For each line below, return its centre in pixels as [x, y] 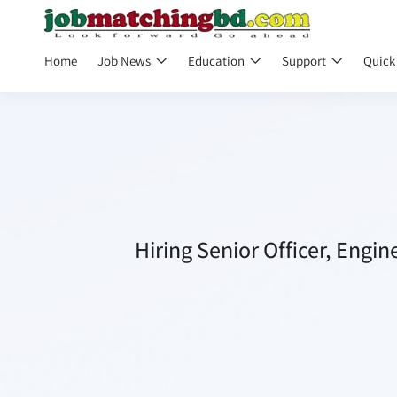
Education [218, 61]
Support [305, 61]
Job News [125, 61]
